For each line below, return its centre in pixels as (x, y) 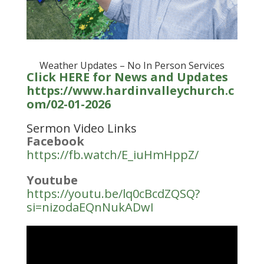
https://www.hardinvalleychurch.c (130, 90)
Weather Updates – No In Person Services (132, 65)
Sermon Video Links (81, 128)
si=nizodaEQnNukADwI (90, 207)
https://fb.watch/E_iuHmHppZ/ (112, 154)
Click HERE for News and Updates (127, 77)
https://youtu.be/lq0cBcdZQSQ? (113, 193)
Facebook (55, 141)
